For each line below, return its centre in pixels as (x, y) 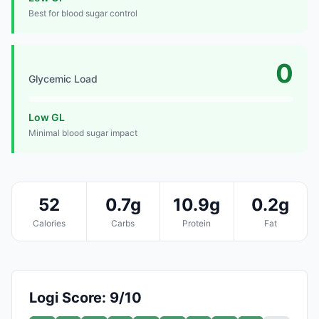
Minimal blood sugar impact (83, 132)
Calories (49, 223)
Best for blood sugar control (83, 13)
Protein (197, 223)
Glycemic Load (63, 78)
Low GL (47, 117)
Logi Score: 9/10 (85, 297)
